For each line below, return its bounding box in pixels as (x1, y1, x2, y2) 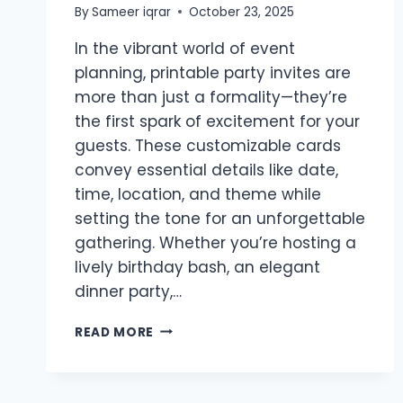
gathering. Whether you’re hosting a (75, 231, 356, 254)
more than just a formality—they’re (75, 85, 347, 108)
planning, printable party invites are (75, 61, 351, 84)
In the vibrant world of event (75, 37, 295, 59)
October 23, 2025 (189, 3, 295, 21)
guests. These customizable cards (75, 134, 341, 157)
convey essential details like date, (75, 158, 338, 181)
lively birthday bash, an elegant (75, 255, 320, 278)
